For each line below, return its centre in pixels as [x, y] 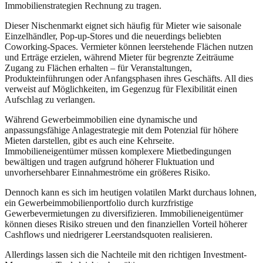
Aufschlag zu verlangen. [50, 99]
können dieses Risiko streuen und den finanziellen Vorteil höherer [126, 224]
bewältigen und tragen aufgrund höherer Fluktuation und [109, 161]
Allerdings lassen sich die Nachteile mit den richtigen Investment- [126, 254]
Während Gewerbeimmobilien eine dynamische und [101, 119]
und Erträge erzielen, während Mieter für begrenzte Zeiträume [119, 57]
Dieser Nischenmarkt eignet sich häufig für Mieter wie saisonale [123, 25]
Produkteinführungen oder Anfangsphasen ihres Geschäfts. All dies [129, 78]
